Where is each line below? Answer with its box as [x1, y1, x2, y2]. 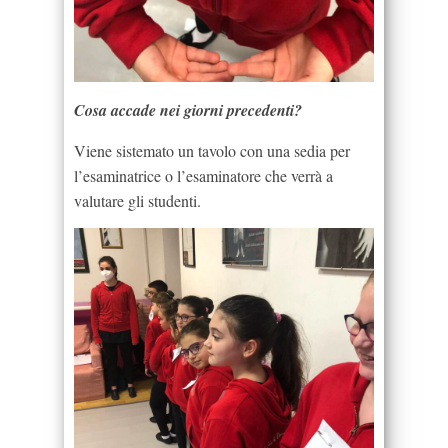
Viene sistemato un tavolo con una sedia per [74, 139, 350, 161]
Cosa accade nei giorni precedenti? [74, 98, 302, 121]
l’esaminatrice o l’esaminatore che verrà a [74, 164, 333, 186]
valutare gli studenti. [74, 189, 201, 211]
